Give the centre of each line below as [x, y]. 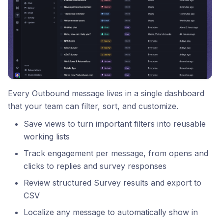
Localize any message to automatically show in [111, 212]
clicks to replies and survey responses [95, 166]
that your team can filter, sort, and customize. [93, 106]
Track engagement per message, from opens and [116, 153]
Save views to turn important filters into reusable [115, 124]
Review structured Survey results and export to [112, 183]
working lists [47, 137]
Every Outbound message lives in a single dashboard [106, 94]
